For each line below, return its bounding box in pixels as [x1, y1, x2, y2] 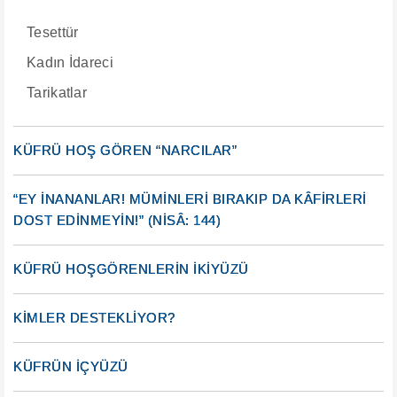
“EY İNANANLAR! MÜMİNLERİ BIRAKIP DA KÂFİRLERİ [13, 191, 367, 206]
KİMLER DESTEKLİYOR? [13, 310, 175, 325]
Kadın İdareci [27, 55, 113, 70]
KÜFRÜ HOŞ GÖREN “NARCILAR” [13, 143, 237, 158]
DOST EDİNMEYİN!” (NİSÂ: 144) [13, 213, 221, 228]
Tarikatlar [27, 85, 87, 100]
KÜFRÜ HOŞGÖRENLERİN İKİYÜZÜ [13, 261, 249, 276]
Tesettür [27, 25, 79, 40]
